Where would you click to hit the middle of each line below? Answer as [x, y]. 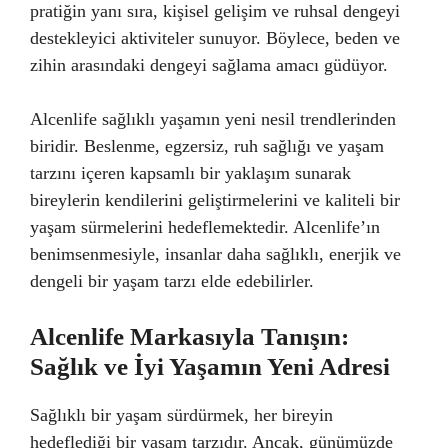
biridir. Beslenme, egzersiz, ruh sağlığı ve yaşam [207, 146]
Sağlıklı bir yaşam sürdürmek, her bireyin [181, 415]
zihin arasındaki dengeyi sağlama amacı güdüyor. [209, 65]
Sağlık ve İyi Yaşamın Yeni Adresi [210, 366]
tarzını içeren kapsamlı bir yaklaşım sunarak [190, 173]
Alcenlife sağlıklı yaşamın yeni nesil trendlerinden [213, 119]
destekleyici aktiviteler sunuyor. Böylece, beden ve [215, 38]
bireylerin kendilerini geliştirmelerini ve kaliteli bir [215, 200]
